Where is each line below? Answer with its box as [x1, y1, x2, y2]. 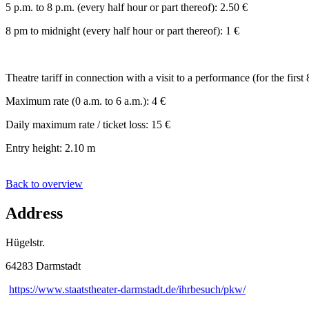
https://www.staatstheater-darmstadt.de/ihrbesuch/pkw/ [9, 283, 246, 295]
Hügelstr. [6, 236, 45, 248]
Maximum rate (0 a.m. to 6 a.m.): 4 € [6, 94, 166, 107]
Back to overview [6, 177, 83, 190]
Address [6, 203, 63, 222]
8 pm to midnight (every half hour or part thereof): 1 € [6, 24, 239, 37]
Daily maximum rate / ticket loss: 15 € [6, 118, 170, 130]
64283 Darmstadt [6, 259, 81, 272]
